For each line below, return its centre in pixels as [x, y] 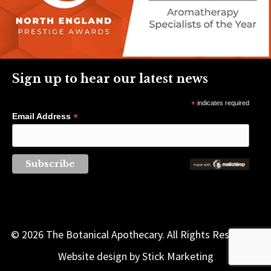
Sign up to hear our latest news [110, 78]
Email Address [43, 116]
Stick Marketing [178, 256]
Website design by [100, 256]
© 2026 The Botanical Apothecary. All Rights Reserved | [135, 235]
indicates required [222, 103]
